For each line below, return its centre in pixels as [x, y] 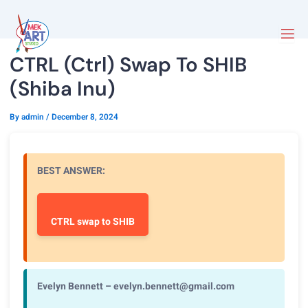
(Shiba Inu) [63, 89]
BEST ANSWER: [71, 171]
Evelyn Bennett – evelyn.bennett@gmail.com [136, 286]
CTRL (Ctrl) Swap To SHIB [128, 65]
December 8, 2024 [85, 117]
